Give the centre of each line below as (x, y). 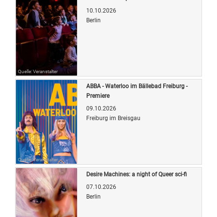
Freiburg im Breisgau (113, 118)
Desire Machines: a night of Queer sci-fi (137, 174)
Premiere (98, 96)
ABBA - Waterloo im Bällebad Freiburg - (137, 86)
